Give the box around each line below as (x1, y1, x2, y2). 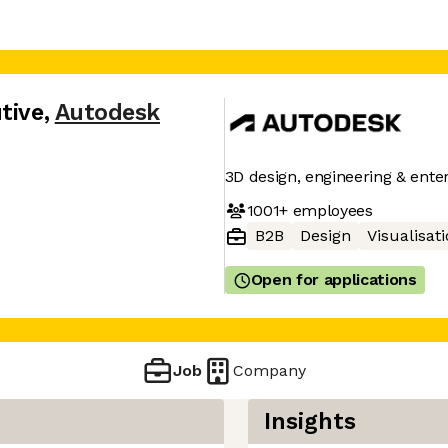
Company (233, 360, 307, 380)
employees (287, 200, 373, 220)
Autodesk (54, 99, 160, 126)
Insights (264, 408, 356, 435)
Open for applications (250, 270, 417, 289)
